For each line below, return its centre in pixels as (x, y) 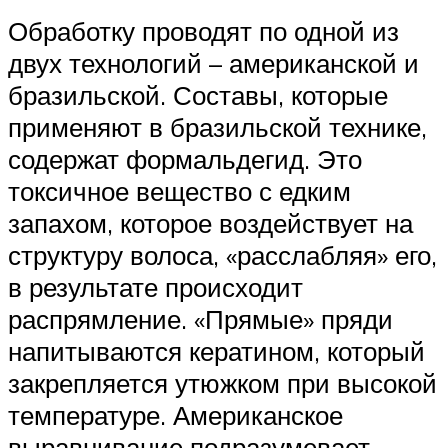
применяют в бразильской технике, (217, 127)
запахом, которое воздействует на (210, 223)
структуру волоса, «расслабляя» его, (222, 255)
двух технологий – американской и (213, 63)
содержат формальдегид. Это (185, 159)
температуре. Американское (175, 415)
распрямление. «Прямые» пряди (200, 319)
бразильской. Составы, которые (198, 95)
